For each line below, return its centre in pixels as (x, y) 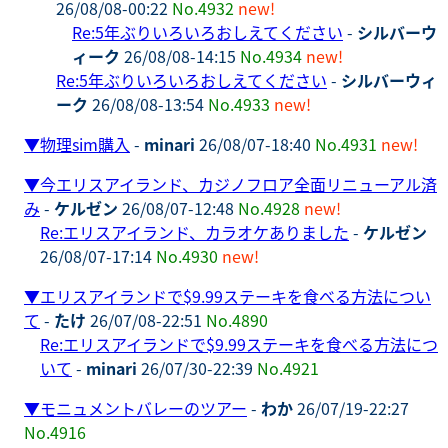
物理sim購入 (85, 143)
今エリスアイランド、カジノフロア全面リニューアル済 (238, 183)
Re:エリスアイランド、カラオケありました (194, 231)
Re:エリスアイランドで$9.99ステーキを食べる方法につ (239, 343)
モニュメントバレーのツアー (143, 407)
